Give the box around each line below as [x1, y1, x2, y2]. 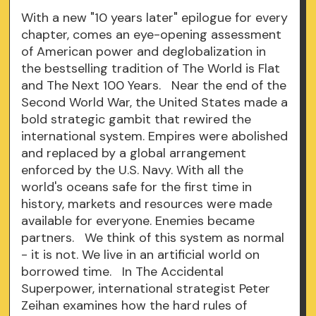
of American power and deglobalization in [21, 43, 267, 60]
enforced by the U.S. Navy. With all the [21, 162, 244, 178]
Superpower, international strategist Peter [21, 280, 271, 297]
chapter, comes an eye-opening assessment [21, 26, 282, 43]
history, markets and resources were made [21, 195, 273, 212]
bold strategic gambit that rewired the [21, 111, 252, 128]
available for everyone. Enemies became [21, 212, 255, 229]
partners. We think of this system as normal [21, 229, 285, 246]
